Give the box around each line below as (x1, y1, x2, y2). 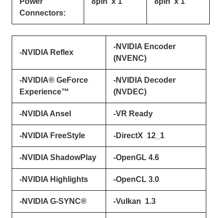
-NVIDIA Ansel (19, 109, 72, 118)
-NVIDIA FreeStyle (19, 131, 86, 140)
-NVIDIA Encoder (113, 42, 176, 51)
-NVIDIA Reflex (19, 48, 74, 57)
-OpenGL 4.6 (113, 153, 160, 162)
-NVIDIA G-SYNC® (19, 197, 87, 206)
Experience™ (19, 88, 70, 96)
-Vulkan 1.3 (113, 197, 156, 206)
